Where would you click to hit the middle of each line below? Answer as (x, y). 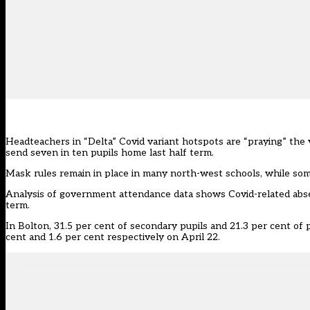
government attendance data (126, 194)
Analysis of (33, 194)
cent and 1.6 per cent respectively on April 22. (113, 237)
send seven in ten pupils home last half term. (110, 153)
